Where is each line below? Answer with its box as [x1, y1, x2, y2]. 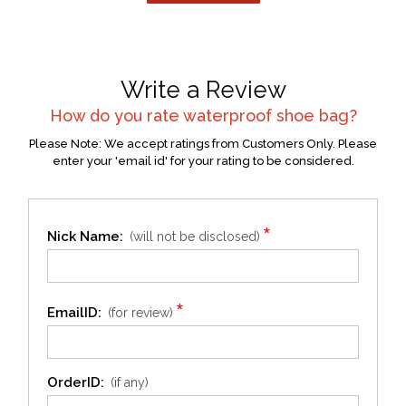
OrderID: [46, 374, 104, 391]
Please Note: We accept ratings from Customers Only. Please [29, 137, 377, 150]
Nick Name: [46, 228, 123, 245]
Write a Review [120, 76, 286, 103]
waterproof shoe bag [182, 106, 349, 125]
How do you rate [49, 106, 183, 125]
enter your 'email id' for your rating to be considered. [52, 154, 354, 168]
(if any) [110, 375, 149, 390]
